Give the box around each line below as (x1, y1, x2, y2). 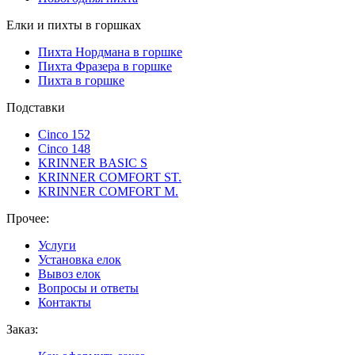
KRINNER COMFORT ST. (38, 170, 181, 184)
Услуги (38, 239, 76, 252)
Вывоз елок (38, 267, 101, 281)
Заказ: (6, 323, 38, 336)
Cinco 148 (38, 142, 90, 155)
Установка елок (38, 253, 121, 266)
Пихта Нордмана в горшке (38, 45, 182, 59)
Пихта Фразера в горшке (38, 59, 172, 73)
